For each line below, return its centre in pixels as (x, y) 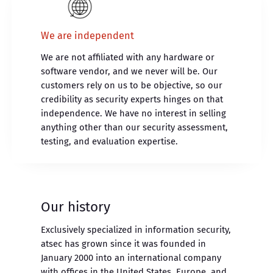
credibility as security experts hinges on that (132, 99)
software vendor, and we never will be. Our (129, 71)
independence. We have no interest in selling (134, 113)
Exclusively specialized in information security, (136, 229)
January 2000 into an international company (131, 257)
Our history (76, 207)
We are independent (88, 36)
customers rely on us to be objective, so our (132, 85)
